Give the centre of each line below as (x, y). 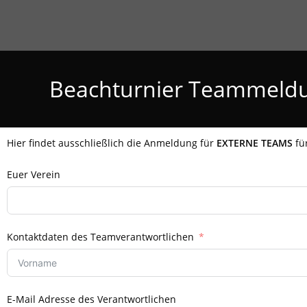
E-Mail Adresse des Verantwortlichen (91, 299)
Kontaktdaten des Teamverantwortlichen (100, 237)
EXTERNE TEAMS (255, 143)
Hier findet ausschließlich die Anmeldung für (112, 143)
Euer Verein (34, 174)
